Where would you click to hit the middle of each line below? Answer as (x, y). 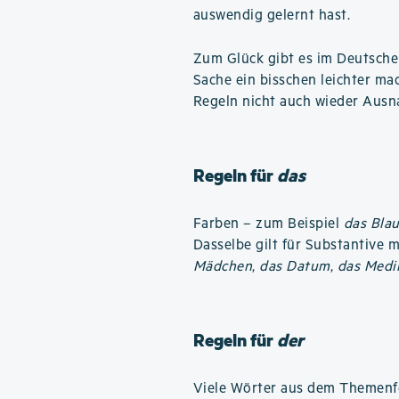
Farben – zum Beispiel (268, 224)
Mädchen (223, 267)
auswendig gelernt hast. (272, 16)
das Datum (295, 267)
